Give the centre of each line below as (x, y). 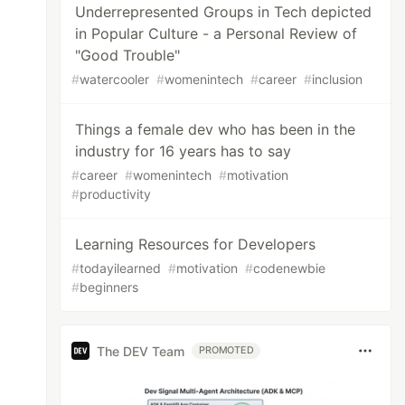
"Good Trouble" (128, 55)
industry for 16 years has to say (184, 151)
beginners (109, 287)
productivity (116, 194)
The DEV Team (141, 351)
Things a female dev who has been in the (216, 129)
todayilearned (121, 268)
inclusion (338, 79)
